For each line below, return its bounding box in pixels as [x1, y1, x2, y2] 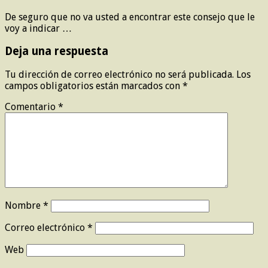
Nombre [5, 200, 43, 212]
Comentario [5, 101, 58, 113]
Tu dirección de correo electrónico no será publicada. [5, 69, 234, 81]
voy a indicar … [5, 22, 72, 34]
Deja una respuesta [5, 45, 108, 58]
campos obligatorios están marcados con [5, 80, 182, 92]
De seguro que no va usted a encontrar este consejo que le [5, 11, 255, 23]
